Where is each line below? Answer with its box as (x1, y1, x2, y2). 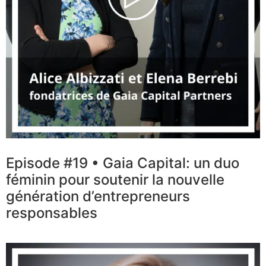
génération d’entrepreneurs (6, 188, 190, 205)
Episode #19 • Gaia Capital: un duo (6, 154, 239, 172)
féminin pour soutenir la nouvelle (6, 171, 224, 189)
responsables (6, 204, 97, 222)
